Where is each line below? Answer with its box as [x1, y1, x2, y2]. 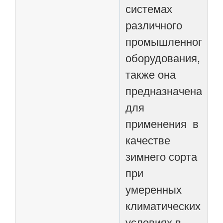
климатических [125, 200, 201, 213]
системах [125, 2, 173, 15]
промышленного [125, 35, 209, 48]
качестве [125, 134, 171, 147]
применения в [125, 117, 199, 130]
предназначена [125, 85, 206, 98]
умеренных [125, 183, 182, 196]
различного [125, 19, 183, 32]
